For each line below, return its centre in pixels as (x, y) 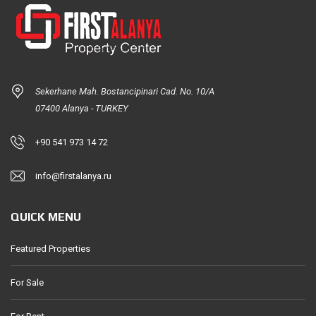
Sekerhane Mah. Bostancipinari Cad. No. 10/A (125, 92)
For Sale (27, 283)
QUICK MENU (46, 217)
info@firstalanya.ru (73, 176)
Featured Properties (50, 249)
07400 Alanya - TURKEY (82, 109)
